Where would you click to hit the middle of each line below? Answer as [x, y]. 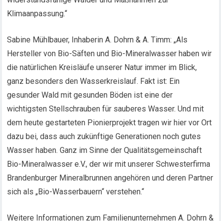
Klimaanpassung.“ [37, 14]
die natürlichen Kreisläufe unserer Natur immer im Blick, [102, 67]
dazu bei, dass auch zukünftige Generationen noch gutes [104, 136]
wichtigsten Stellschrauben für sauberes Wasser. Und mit [106, 109]
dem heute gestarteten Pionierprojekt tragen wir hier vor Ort [110, 123]
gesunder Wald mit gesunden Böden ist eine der [90, 95]
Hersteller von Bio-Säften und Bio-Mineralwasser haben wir [110, 54]
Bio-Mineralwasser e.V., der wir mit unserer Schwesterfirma [109, 164]
